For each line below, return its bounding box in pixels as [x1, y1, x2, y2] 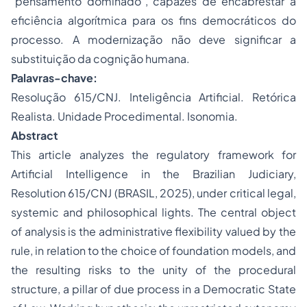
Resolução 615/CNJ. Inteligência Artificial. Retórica [11, 90, 296, 105]
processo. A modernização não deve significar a [11, 32, 296, 47]
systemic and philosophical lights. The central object [11, 205, 296, 220]
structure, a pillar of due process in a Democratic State [11, 282, 296, 297]
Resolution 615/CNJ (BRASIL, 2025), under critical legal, [11, 186, 296, 201]
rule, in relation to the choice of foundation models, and [11, 243, 296, 258]
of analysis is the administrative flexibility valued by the [11, 224, 296, 239]
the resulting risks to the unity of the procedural [11, 262, 296, 278]
